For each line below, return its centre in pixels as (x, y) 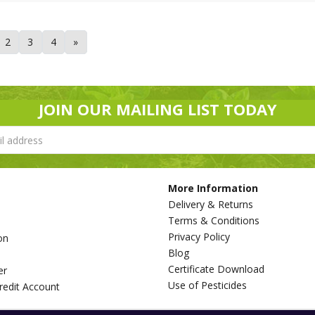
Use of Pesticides (207, 285)
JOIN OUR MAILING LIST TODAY (157, 109)
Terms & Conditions (214, 220)
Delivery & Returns (211, 204)
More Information (213, 188)
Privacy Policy (199, 237)
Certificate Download (216, 269)
